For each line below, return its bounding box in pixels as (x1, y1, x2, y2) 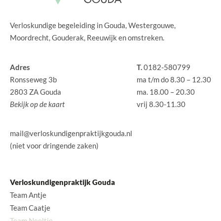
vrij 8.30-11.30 (137, 99, 185, 109)
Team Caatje (10, 203, 50, 213)
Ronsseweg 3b (10, 74, 57, 84)
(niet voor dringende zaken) (10, 141, 99, 150)
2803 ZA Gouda (10, 87, 61, 96)
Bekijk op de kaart (10, 99, 65, 109)
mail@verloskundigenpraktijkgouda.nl (10, 129, 132, 138)
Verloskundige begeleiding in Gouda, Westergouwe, (10, 21, 176, 30)
